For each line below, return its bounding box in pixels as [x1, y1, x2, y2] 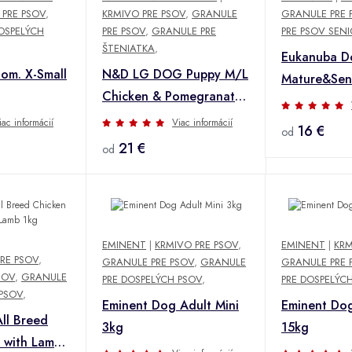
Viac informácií [172, 115, 233, 130]
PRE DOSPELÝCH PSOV [102, 272, 202, 288]
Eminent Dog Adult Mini [102, 296, 239, 315]
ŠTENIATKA [102, 40, 155, 56]
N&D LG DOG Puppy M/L [102, 64, 248, 83]
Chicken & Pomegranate [102, 86, 242, 105]
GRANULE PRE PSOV [102, 255, 194, 270]
